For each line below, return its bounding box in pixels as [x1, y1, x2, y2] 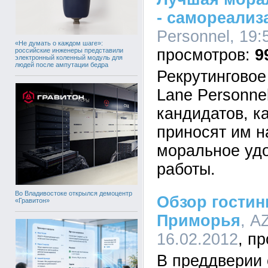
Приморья [157, 212, 240, 230]
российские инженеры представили [15, 46, 123, 54]
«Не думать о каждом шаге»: [15, 39, 103, 47]
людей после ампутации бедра [15, 60, 108, 68]
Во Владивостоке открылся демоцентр [15, 189, 132, 197]
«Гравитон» [15, 196, 50, 204]
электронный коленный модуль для [15, 53, 123, 61]
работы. [157, 160, 215, 178]
